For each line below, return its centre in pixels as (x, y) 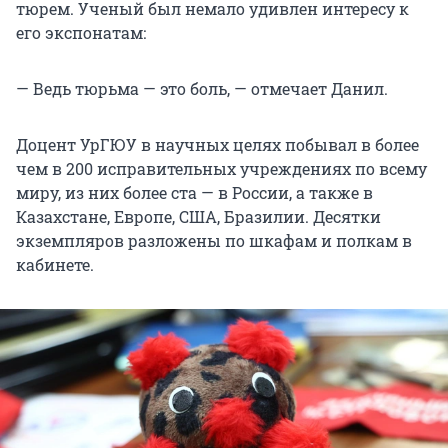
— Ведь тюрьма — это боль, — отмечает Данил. (202, 89)
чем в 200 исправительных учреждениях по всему (221, 169)
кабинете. (55, 265)
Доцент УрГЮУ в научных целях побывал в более (217, 145)
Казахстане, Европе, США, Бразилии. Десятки (198, 217)
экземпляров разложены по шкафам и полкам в (214, 241)
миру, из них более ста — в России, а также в (194, 193)
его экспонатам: (81, 33)
